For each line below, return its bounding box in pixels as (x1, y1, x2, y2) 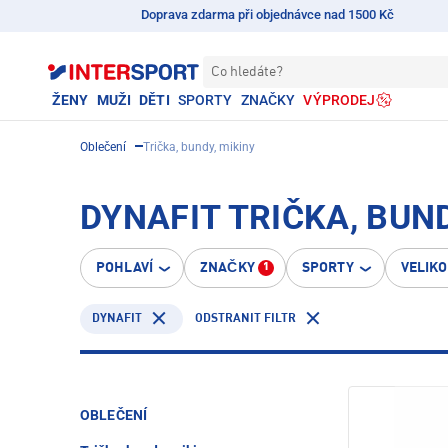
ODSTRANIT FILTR (195, 312, 296, 325)
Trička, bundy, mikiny (143, 140, 255, 154)
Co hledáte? (211, 65, 283, 79)
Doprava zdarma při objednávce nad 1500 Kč (141, 7, 395, 22)
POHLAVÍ (96, 261, 153, 275)
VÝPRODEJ (303, 92, 376, 108)
